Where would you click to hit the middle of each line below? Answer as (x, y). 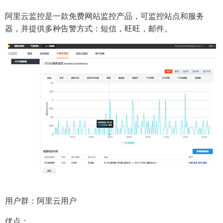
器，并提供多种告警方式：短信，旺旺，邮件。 (89, 29)
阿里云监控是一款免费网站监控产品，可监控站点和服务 (105, 16)
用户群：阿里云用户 (41, 201)
